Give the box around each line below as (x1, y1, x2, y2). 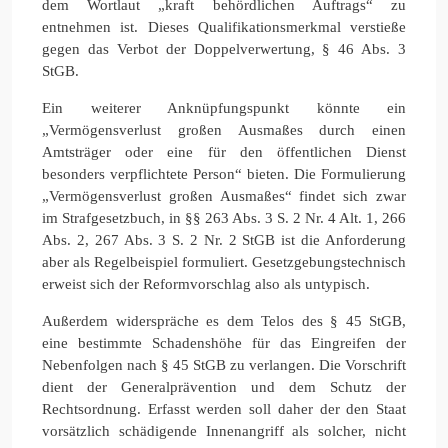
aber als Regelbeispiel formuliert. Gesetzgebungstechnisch (42, 253, 406, 270)
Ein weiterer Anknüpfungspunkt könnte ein (42, 99, 406, 116)
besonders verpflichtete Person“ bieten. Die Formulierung (42, 165, 406, 182)
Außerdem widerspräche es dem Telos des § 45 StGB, (42, 312, 406, 329)
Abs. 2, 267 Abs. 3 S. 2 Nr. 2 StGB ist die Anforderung (42, 231, 406, 248)
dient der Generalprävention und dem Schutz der (42, 378, 406, 395)
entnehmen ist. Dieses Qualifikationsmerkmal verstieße (42, 18, 406, 35)
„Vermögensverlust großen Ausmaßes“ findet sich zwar (42, 187, 406, 204)
